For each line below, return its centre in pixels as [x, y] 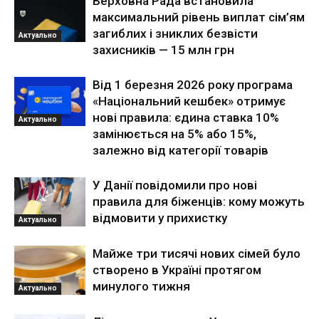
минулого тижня [141, 286]
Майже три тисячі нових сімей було [197, 253]
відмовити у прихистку [160, 218]
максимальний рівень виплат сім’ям [199, 17]
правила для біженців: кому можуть [199, 202]
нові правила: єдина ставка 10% [186, 117]
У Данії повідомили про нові [175, 185]
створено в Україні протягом [177, 270]
